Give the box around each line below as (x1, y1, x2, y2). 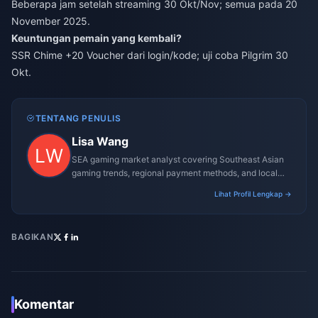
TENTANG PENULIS (35, 112, 121, 124)
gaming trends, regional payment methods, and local (72, 167, 278, 178)
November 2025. (11, 14, 90, 27)
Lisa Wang (72, 133, 128, 148)
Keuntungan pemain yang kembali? (11, 31, 182, 44)
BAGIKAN (11, 231, 54, 242)
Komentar (14, 296, 74, 312)
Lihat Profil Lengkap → (214, 189, 292, 198)
